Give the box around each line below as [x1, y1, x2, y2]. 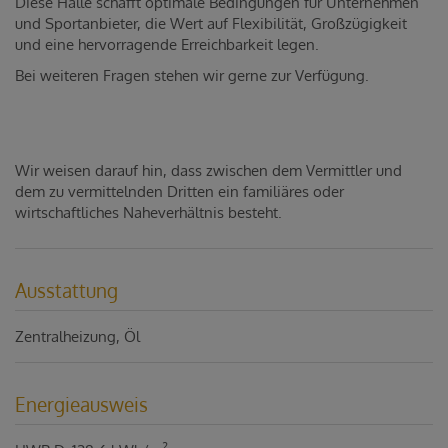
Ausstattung [15, 278, 118, 302]
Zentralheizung [15, 327, 116, 346]
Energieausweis [15, 392, 148, 416]
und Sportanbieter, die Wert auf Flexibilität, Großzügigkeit [15, 13, 407, 33]
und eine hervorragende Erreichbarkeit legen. [15, 34, 319, 54]
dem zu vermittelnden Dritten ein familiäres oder [15, 181, 344, 201]
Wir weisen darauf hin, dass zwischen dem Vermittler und [15, 160, 402, 180]
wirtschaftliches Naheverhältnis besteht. [15, 202, 282, 222]
